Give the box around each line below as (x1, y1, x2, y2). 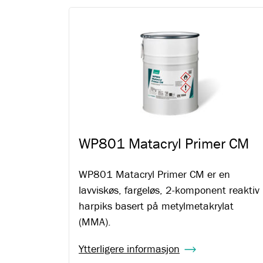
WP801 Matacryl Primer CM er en (79, 169, 230, 180)
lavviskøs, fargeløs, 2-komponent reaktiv (79, 185, 259, 196)
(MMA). (79, 217, 111, 228)
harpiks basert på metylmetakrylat (79, 201, 234, 212)
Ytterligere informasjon (79, 244, 180, 255)
